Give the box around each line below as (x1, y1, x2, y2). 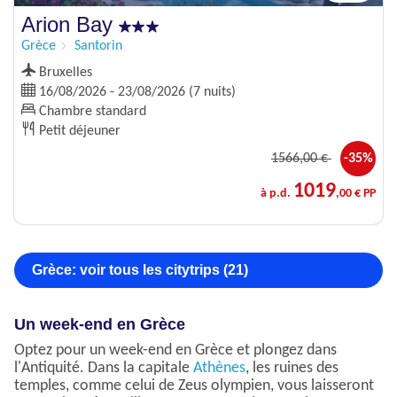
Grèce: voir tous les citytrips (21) (32, 262, 248, 278)
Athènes (193, 360, 245, 378)
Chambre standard (35, 105, 146, 120)
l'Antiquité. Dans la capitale (14, 360, 193, 378)
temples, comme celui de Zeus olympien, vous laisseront (14, 378, 374, 395)
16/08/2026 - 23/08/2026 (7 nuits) (35, 85, 236, 100)
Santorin (74, 39, 122, 54)
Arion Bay (21, 12, 119, 37)
